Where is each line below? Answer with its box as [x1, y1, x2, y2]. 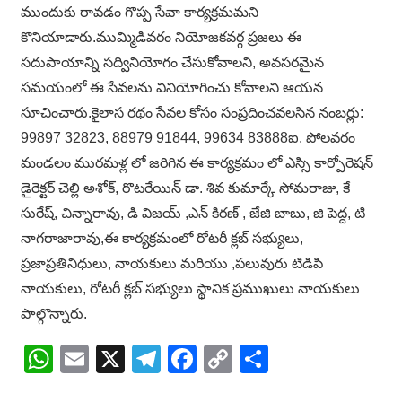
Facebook [197, 343, 324, 376]
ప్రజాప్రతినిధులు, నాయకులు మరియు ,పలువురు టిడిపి [21, 256, 323, 272]
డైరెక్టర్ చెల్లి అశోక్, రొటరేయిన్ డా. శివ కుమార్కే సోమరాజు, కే [21, 180, 350, 197]
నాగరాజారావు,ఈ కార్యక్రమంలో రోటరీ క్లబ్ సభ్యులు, [21, 231, 303, 247]
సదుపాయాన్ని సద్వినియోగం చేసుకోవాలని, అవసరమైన [21, 55, 324, 71]
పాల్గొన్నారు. [21, 306, 87, 322]
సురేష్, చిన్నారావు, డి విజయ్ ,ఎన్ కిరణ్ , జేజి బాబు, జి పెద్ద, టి [21, 205, 365, 222]
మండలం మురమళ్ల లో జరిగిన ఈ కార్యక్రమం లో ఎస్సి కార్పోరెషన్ [21, 155, 373, 171]
